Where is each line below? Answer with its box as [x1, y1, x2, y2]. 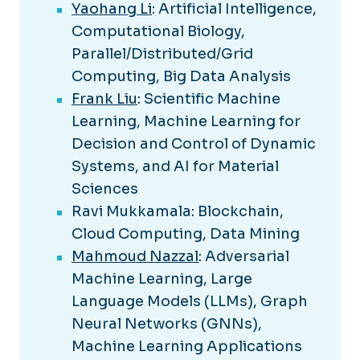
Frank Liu [72, 90, 137, 108]
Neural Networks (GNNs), [72, 315, 262, 333]
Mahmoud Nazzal [72, 247, 198, 266]
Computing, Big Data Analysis [72, 67, 291, 86]
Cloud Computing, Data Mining [72, 225, 300, 243]
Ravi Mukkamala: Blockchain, [72, 202, 284, 221]
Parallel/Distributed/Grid [72, 45, 253, 63]
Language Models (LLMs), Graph [72, 292, 308, 311]
